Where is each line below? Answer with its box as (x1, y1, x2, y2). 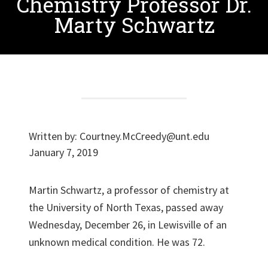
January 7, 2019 (29, 145, 98, 159)
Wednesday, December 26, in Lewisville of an (29, 218, 227, 232)
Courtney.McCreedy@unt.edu (80, 129, 209, 143)
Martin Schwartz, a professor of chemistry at (29, 183, 229, 197)
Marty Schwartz (53, 11, 215, 38)
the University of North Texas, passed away (29, 200, 223, 214)
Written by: (29, 129, 80, 143)
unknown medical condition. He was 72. (29, 235, 205, 249)
